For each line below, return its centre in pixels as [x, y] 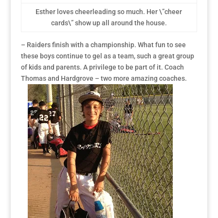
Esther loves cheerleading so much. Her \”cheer [109, 12]
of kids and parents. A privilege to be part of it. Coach [102, 67]
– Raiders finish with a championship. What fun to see [103, 45]
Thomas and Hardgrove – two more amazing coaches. [104, 79]
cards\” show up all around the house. [109, 23]
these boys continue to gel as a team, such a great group [107, 56]
